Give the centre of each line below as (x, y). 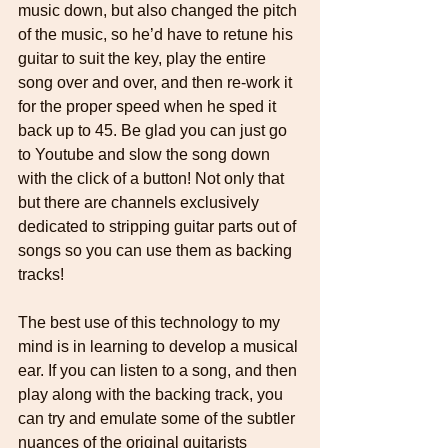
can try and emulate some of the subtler (158, 418)
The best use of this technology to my (151, 322)
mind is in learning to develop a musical (160, 346)
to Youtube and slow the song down (146, 154)
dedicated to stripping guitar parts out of (159, 226)
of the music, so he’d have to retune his (157, 34)
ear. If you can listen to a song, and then (159, 370)
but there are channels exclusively (140, 202)
